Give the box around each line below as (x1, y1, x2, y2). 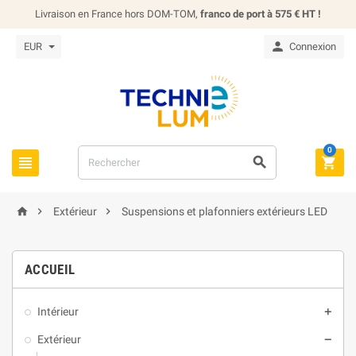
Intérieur (37, 305, 79, 318)
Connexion (289, 41, 336, 52)
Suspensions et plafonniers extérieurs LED (122, 205, 327, 218)
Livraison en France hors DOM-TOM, (35, 8, 200, 20)
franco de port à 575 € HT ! (200, 8, 321, 20)
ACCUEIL (25, 261, 75, 277)
